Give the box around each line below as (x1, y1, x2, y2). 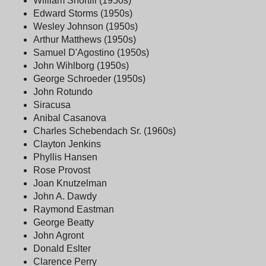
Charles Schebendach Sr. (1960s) (33, 125, 176, 136)
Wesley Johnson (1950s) (33, 21, 138, 31)
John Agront (33, 230, 84, 240)
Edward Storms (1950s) (33, 8, 132, 18)
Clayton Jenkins (33, 138, 101, 149)
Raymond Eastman (33, 204, 114, 214)
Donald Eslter (33, 243, 91, 254)
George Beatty (33, 217, 94, 227)
